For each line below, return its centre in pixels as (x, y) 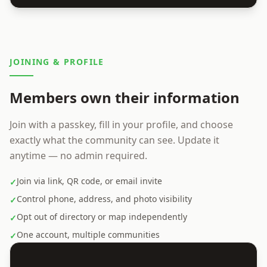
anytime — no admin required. (78, 156)
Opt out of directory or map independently (102, 217)
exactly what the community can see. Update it (114, 140)
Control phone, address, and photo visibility (104, 199)
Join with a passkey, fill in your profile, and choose (121, 125)
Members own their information (125, 97)
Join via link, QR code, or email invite (89, 181)
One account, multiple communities (88, 235)
